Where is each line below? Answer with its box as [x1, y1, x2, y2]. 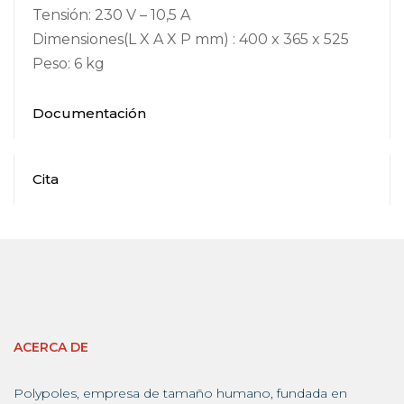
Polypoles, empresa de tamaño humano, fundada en [14, 384, 347, 401]
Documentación [32, 104, 146, 122]
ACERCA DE [14, 338, 88, 355]
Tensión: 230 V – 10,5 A [32, 5, 190, 23]
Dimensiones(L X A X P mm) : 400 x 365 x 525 [32, 30, 349, 48]
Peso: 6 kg [32, 54, 105, 72]
